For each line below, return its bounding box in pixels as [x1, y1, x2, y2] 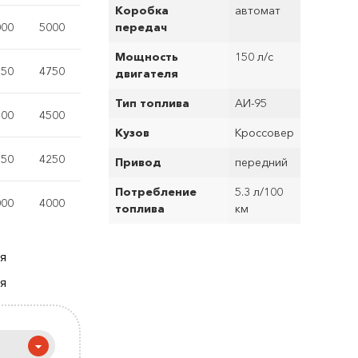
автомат [235, 3, 280, 18]
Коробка [115, 3, 169, 18]
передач [115, 20, 167, 34]
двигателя [115, 66, 178, 81]
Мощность [115, 50, 178, 64]
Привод [115, 155, 161, 169]
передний [235, 155, 288, 169]
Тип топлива [115, 96, 189, 110]
